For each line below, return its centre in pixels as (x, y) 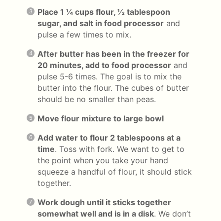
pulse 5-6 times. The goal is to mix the (110, 76)
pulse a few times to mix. (84, 34)
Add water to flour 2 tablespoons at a (109, 137)
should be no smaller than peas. (97, 99)
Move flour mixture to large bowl (101, 118)
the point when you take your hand (103, 160)
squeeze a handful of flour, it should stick (115, 171)
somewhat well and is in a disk (96, 213)
